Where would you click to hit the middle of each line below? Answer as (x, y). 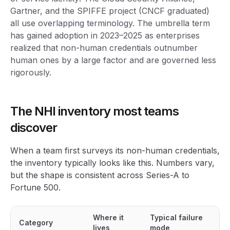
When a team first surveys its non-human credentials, (115, 150)
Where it (108, 217)
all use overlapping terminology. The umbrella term (110, 23)
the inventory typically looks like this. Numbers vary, (112, 163)
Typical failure (176, 217)
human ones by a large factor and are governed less (113, 60)
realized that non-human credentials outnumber (104, 48)
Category (36, 223)
